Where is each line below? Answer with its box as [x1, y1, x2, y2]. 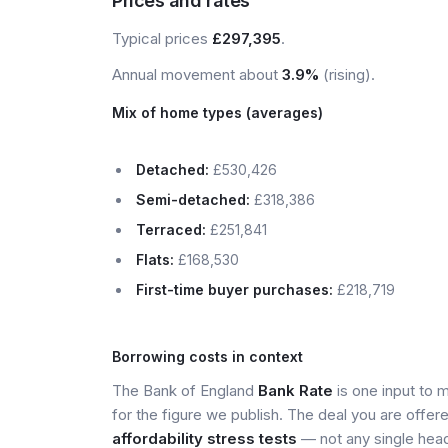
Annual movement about [112, 65, 282, 84]
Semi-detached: [136, 191, 250, 208]
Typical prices [112, 29, 212, 48]
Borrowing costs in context [112, 348, 303, 365]
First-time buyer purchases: [136, 281, 333, 298]
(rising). [319, 65, 375, 84]
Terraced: [136, 221, 206, 238]
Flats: [136, 251, 174, 268]
